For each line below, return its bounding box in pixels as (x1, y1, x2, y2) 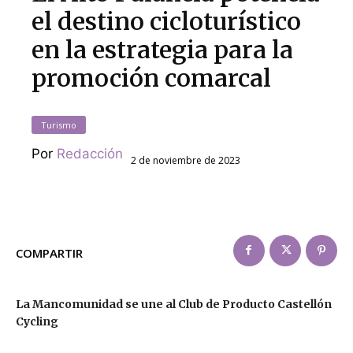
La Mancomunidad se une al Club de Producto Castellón (16, 296, 332, 311)
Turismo (41, 118, 77, 131)
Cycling (16, 314, 58, 329)
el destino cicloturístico (32, 6, 302, 36)
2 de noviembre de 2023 (131, 153, 241, 167)
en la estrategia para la (32, 34, 294, 65)
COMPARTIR (16, 245, 83, 262)
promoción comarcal (32, 62, 272, 93)
